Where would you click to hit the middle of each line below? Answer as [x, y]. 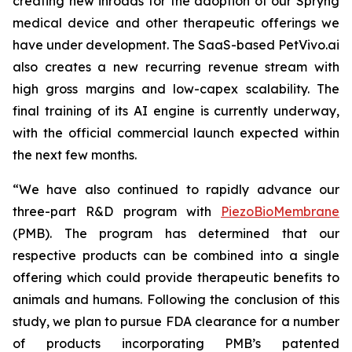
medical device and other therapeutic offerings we [176, 23]
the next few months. [75, 155]
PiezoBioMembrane [280, 211]
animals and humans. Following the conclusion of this [176, 299]
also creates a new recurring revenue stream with [176, 67]
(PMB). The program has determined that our [176, 233]
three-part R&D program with [117, 211]
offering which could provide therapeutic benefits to [176, 277]
